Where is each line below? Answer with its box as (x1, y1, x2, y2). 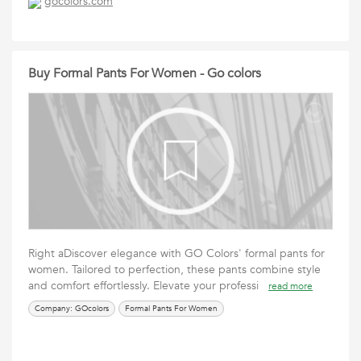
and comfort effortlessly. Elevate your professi (28, 278, 268, 293)
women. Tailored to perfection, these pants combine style (28, 262, 321, 277)
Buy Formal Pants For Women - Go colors (28, 64, 261, 82)
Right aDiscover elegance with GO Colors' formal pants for (28, 246, 325, 261)
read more (268, 280, 313, 293)
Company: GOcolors (35, 303, 109, 314)
